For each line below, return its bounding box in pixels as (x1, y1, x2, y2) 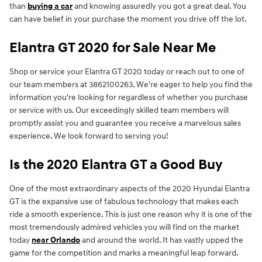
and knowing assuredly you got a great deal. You (73, 1, 246, 12)
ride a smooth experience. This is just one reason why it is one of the (9, 209, 252, 220)
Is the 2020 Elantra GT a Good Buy (9, 156, 223, 174)
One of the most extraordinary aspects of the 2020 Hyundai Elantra (9, 184, 250, 194)
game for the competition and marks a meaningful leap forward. (9, 248, 238, 258)
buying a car (27, 1, 73, 12)
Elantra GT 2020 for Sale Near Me (9, 39, 216, 57)
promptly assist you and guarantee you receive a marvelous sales (9, 118, 241, 129)
